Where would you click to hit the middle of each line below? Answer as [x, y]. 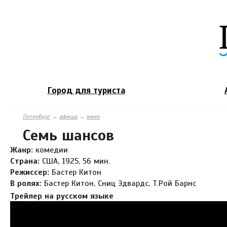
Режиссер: [31, 172]
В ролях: [27, 183]
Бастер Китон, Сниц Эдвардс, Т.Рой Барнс [120, 183]
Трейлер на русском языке [62, 196]
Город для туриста [86, 90]
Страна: [26, 161]
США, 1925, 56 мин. [76, 161]
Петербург [36, 116]
